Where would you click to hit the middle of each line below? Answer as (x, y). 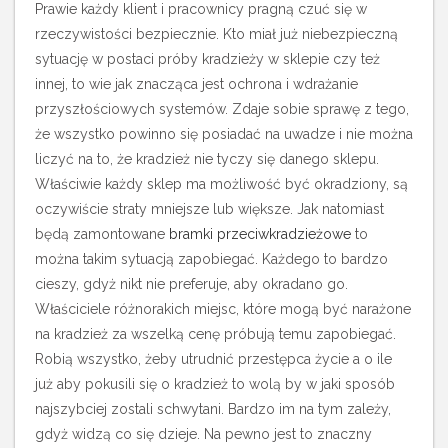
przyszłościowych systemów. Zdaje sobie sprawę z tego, (222, 109)
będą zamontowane (102, 234)
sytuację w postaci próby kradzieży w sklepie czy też (207, 59)
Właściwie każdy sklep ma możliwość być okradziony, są (221, 184)
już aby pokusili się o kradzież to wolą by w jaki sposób (215, 384)
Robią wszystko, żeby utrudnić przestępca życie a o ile (213, 359)
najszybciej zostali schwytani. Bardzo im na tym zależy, (213, 409)
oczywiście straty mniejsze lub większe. (166, 209)
